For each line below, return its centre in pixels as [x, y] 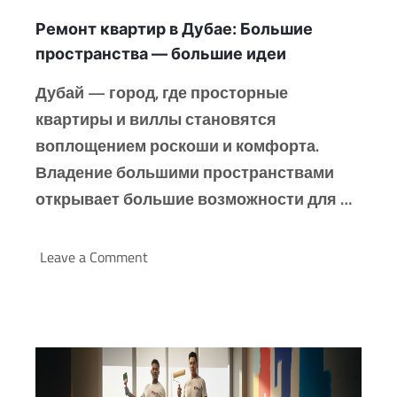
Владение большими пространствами [185, 173]
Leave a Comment [94, 257]
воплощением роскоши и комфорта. [177, 146]
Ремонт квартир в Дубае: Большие [174, 29]
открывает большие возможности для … [194, 199]
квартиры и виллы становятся [156, 120]
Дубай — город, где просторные [162, 93]
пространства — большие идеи [161, 54]
